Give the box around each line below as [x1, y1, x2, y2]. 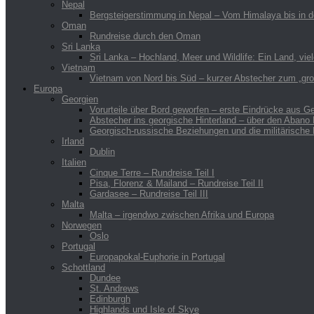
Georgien [62, 93, 98, 104]
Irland [62, 135, 84, 146]
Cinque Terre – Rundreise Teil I [90, 167, 214, 178]
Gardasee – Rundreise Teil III [90, 188, 208, 199]
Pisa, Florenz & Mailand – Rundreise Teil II [90, 177, 264, 189]
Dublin [90, 146, 115, 157]
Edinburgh [90, 293, 130, 304]
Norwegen [62, 219, 102, 231]
